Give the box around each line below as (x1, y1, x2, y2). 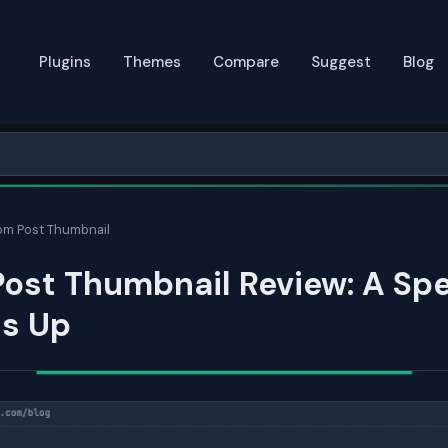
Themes (123, 52, 181, 72)
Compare (213, 52, 279, 72)
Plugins (39, 52, 91, 72)
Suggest (311, 52, 371, 72)
